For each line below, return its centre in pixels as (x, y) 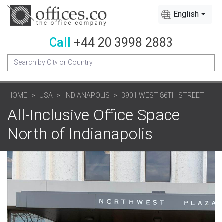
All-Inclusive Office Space (94, 115)
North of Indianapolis (80, 134)
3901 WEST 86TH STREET (163, 95)
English (186, 14)
